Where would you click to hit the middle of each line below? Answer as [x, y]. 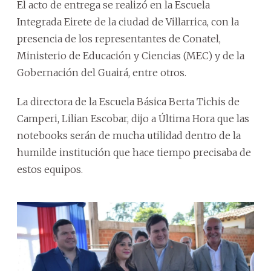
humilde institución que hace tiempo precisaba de [134, 152]
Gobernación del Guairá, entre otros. [102, 72]
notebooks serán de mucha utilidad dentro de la [129, 135]
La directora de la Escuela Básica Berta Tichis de [128, 101]
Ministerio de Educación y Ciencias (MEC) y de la [131, 55]
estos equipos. [50, 169]
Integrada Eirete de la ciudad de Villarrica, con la [128, 21]
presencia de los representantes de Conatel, [119, 38]
